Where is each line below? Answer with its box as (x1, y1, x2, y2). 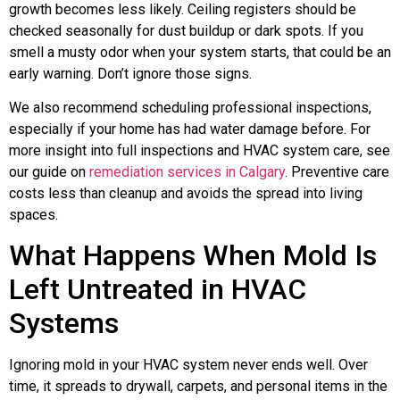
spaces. (9, 206, 58, 224)
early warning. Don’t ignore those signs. (9, 64, 252, 82)
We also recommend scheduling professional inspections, (9, 99, 371, 117)
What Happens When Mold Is (9, 238, 377, 273)
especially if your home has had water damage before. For (9, 121, 371, 138)
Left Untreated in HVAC (9, 272, 306, 307)
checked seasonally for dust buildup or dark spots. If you (9, 21, 363, 39)
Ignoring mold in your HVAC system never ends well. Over (9, 356, 368, 374)
